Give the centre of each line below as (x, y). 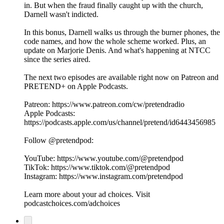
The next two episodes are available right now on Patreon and (121, 77)
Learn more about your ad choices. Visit (87, 194)
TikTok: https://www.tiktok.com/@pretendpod (97, 167)
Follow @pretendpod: (59, 140)
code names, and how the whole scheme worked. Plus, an (115, 41)
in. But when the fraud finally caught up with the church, (113, 5)
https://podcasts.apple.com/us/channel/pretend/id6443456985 (120, 122)
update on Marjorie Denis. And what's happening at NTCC (117, 50)
